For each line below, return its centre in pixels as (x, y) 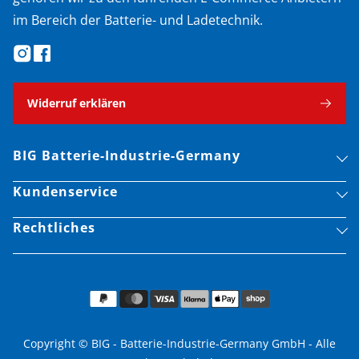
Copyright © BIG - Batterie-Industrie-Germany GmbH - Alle (179, 343)
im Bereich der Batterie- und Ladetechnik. (138, 20)
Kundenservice (65, 191)
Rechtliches (54, 227)
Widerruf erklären (77, 103)
